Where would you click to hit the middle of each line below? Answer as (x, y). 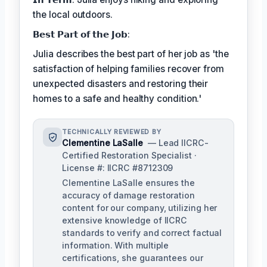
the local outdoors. (73, 15)
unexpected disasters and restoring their (121, 84)
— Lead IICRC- (178, 143)
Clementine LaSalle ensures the (128, 183)
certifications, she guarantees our (133, 258)
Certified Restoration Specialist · (129, 156)
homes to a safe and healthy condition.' (117, 99)
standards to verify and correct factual (142, 233)
